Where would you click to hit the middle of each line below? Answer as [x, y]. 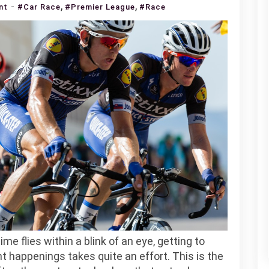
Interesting [31, 20]
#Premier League [100, 7]
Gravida [23, 50]
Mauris [21, 35]
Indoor [21, 65]
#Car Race [39, 7]
